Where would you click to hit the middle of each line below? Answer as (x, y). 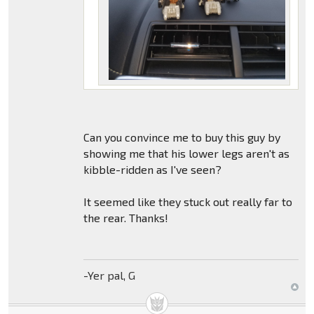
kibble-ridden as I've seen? (152, 170)
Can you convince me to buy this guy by (182, 137)
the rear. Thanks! (125, 218)
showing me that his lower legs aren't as (186, 153)
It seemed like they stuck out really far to (187, 202)
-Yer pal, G (109, 275)
